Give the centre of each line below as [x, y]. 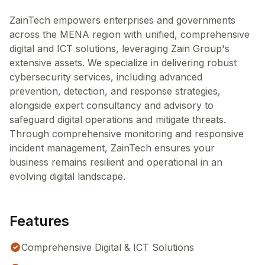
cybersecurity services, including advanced [106, 77]
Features [39, 221]
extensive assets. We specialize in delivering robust [123, 63]
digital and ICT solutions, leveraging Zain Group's [119, 49]
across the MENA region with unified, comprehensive [130, 34]
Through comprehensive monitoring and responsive [127, 134]
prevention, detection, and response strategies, [115, 91]
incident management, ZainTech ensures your [112, 148]
